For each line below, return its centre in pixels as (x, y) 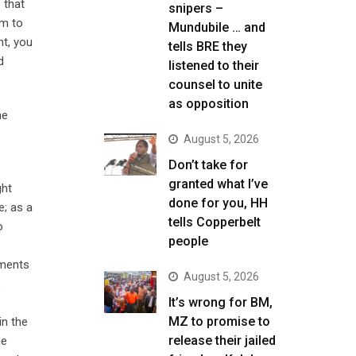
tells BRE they (208, 46)
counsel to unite (215, 85)
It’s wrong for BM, (221, 302)
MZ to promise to (219, 321)
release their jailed (222, 341)
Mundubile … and (217, 27)
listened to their (214, 66)
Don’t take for (208, 165)
